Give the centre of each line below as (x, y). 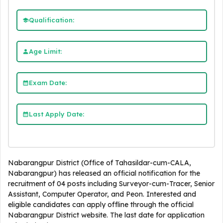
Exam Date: (48, 82)
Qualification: (51, 20)
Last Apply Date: (56, 114)
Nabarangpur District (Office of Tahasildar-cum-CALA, (100, 163)
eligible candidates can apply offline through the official (101, 205)
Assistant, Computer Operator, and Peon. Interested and (102, 194)
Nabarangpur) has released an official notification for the (104, 173)
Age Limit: (45, 51)
